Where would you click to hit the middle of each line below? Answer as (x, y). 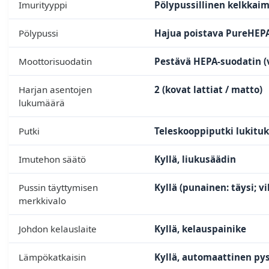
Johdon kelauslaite (58, 229)
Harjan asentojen (55, 90)
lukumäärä (42, 103)
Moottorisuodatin (55, 62)
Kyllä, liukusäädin (195, 159)
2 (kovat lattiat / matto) (208, 90)
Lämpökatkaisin (52, 257)
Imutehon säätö (52, 159)
